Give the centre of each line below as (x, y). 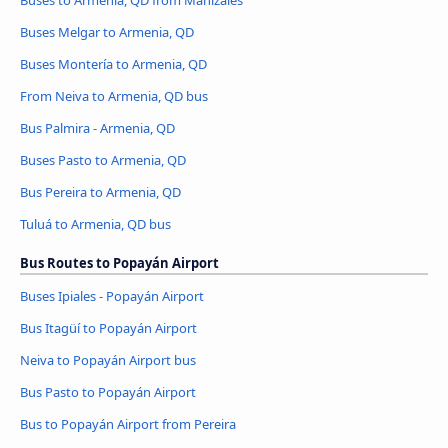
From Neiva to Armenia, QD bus (114, 95)
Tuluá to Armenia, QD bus (95, 223)
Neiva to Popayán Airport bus (108, 360)
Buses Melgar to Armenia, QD (107, 31)
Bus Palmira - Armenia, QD (97, 127)
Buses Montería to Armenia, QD (113, 63)
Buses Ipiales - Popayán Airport (112, 296)
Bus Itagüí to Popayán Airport (108, 328)
